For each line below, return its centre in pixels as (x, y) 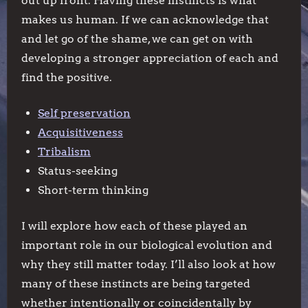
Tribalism (64, 152)
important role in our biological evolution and (147, 245)
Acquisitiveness (80, 132)
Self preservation (84, 113)
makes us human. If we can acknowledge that (145, 20)
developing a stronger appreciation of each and (150, 58)
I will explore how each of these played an (134, 226)
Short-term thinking (93, 190)
